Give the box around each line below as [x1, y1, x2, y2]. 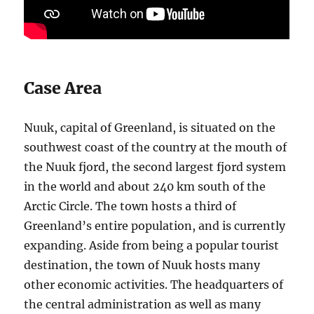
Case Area [24, 78, 102, 99]
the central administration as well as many [24, 297, 261, 312]
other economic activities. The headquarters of [24, 278, 284, 292]
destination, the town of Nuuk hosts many [24, 258, 261, 273]
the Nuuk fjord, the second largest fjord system [24, 160, 287, 175]
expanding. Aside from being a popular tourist [24, 238, 280, 253]
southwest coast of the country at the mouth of [24, 140, 287, 155]
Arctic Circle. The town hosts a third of [24, 199, 237, 214]
